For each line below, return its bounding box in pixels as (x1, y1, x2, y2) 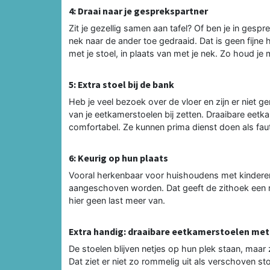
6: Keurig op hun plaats (69, 151, 168, 164)
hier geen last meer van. (69, 195, 165, 206)
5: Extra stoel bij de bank (69, 78, 174, 90)
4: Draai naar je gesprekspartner (69, 4, 208, 17)
